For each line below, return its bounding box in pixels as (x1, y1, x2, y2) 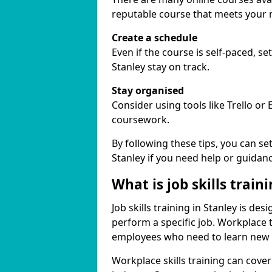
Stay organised (112, 84, 184, 97)
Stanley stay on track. (112, 60, 209, 73)
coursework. (112, 113, 169, 126)
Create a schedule (112, 31, 197, 44)
